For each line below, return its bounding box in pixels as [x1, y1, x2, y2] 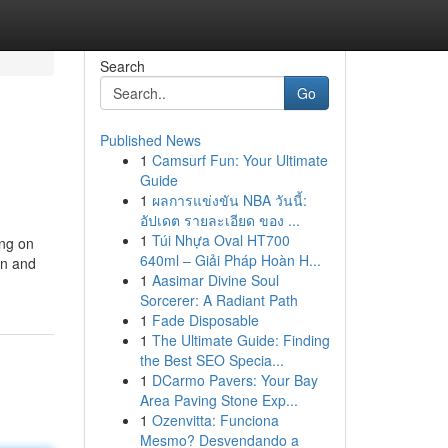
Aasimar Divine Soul [151, 270, 279, 290]
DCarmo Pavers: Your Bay [151, 370, 318, 390]
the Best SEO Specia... [139, 350, 284, 370]
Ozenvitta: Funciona [151, 410, 279, 430]
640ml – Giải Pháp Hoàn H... [139, 250, 321, 270]
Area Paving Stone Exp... [139, 390, 298, 410]
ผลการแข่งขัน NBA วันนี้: [151, 190, 307, 210]
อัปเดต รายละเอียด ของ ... [139, 210, 300, 230]
